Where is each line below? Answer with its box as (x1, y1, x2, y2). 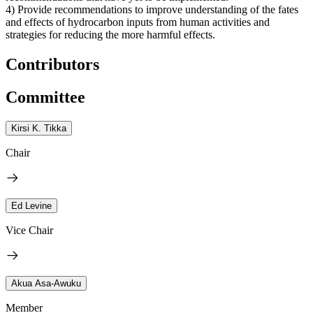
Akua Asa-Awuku (11, 277, 81, 289)
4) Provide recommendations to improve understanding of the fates (6, 3, 298, 15)
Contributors (6, 54, 99, 73)
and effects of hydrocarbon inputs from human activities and (6, 15, 270, 28)
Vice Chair (6, 224, 53, 236)
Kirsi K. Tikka (11, 122, 66, 133)
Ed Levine (11, 200, 52, 211)
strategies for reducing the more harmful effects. (6, 28, 215, 41)
